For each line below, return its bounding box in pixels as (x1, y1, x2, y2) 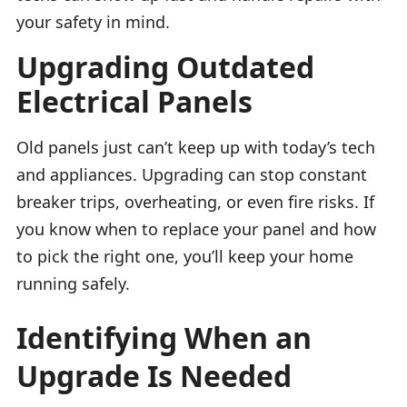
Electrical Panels (16, 81, 253, 121)
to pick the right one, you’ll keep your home (16, 244, 353, 267)
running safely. (16, 272, 130, 294)
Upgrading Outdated (16, 46, 314, 86)
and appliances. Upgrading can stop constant (16, 163, 367, 185)
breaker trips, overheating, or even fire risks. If (16, 190, 374, 213)
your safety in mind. (16, 10, 170, 33)
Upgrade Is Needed (16, 355, 292, 395)
